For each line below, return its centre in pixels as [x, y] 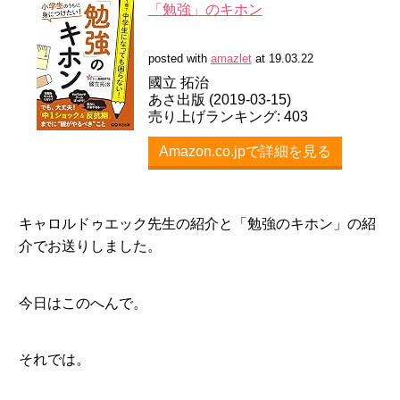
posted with [179, 59]
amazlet [231, 59]
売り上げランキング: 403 [228, 117]
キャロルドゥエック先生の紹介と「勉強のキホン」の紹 [197, 224]
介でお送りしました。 [90, 246]
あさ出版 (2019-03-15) [219, 100]
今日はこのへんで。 [83, 303]
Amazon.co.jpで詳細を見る [245, 152]
